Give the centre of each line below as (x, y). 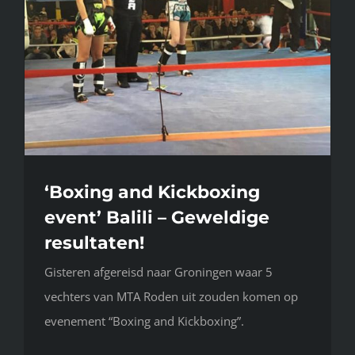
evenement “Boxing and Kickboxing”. (144, 321)
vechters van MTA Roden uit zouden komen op (171, 296)
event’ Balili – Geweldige (157, 217)
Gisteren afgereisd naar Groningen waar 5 (158, 271)
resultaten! (94, 242)
